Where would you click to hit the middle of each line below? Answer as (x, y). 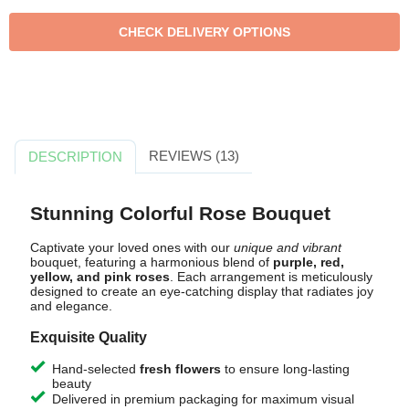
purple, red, (308, 262)
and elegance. (71, 306)
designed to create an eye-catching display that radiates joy (201, 292)
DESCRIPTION (76, 156)
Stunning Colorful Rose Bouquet (180, 213)
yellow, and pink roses (100, 277)
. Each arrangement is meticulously (271, 277)
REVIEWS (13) (194, 155)
